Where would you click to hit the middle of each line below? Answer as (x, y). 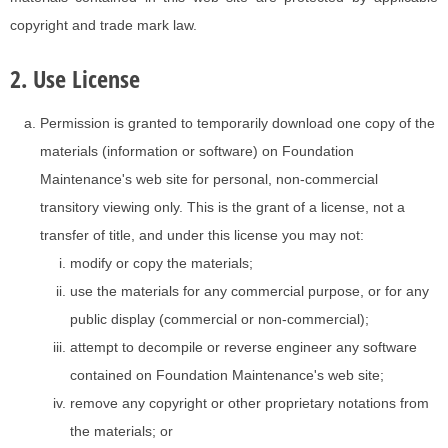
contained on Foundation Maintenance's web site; (227, 375)
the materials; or (121, 431)
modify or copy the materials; (161, 263)
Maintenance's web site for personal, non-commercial (209, 179)
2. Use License (75, 79)
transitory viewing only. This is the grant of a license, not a (222, 207)
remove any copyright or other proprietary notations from (249, 403)
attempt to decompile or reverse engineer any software (243, 347)
